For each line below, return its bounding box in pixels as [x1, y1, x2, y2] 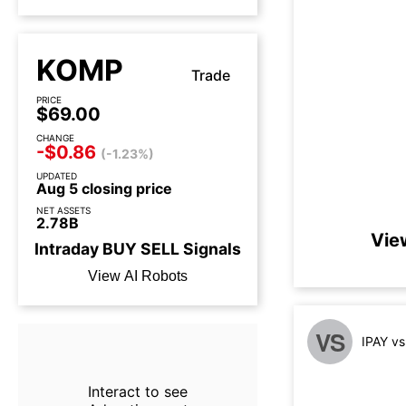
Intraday [34, 239, 102, 258]
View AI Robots [88, 268, 188, 284]
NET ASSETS [36, 205, 91, 216]
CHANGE [36, 132, 74, 143]
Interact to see [87, 382, 188, 401]
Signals [179, 239, 241, 258]
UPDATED [36, 170, 77, 181]
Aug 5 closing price [36, 179, 172, 198]
